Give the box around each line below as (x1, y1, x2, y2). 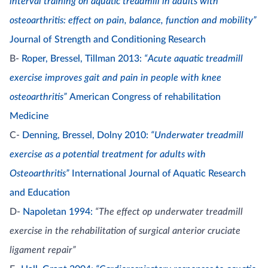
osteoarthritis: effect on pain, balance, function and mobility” (10, 15, 257, 25)
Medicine (10, 111, 48, 121)
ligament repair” (10, 245, 76, 255)
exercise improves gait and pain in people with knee (10, 72, 221, 83)
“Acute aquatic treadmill (144, 53, 243, 63)
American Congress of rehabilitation (69, 92, 221, 102)
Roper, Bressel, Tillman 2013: (22, 53, 144, 63)
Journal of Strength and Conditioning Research (10, 34, 206, 44)
